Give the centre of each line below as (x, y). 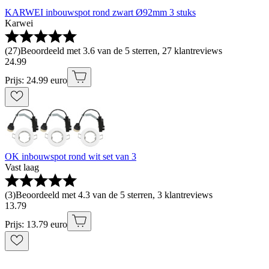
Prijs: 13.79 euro (36, 225)
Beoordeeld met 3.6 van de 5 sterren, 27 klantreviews (121, 51)
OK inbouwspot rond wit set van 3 (71, 157)
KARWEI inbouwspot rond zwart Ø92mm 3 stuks (100, 13)
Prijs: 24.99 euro (36, 80)
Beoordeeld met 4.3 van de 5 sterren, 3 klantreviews (114, 195)
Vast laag (22, 168)
